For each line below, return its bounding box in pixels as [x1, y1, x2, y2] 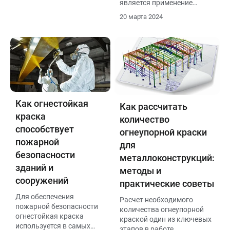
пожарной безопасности [15, 202, 98, 210]
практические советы [120, 178, 214, 189]
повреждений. [15, 38, 63, 47]
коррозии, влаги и [15, 18, 76, 27]
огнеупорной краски [120, 126, 207, 138]
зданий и [15, 162, 53, 173]
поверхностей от [15, 9, 71, 17]
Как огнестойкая [15, 98, 88, 109]
